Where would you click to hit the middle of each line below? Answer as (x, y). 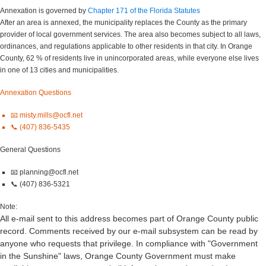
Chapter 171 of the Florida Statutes (144, 10)
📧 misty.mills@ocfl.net (47, 115)
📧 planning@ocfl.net (45, 172)
